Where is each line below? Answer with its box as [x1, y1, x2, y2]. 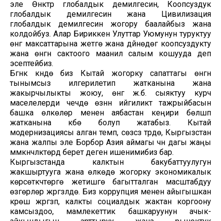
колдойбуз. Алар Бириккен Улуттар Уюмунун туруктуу [10, 29, 211, 38]
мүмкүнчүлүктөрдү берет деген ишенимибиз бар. [10, 147, 174, 157]
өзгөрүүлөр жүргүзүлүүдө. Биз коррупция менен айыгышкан [10, 186, 211, 196]
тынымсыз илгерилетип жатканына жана [10, 78, 211, 88]
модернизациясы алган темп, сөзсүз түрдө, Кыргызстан [10, 127, 211, 137]
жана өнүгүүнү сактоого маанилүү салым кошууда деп [10, 48, 211, 58]
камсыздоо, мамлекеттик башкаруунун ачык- [10, 206, 211, 216]
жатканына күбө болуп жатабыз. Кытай [10, 117, 211, 127]
